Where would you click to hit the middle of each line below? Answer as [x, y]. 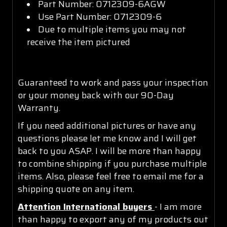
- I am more [178, 206]
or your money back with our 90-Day [96, 95]
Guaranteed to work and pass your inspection [113, 82]
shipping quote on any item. [76, 189]
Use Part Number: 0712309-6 [100, 16]
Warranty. [39, 108]
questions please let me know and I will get [107, 138]
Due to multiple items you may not [112, 29]
